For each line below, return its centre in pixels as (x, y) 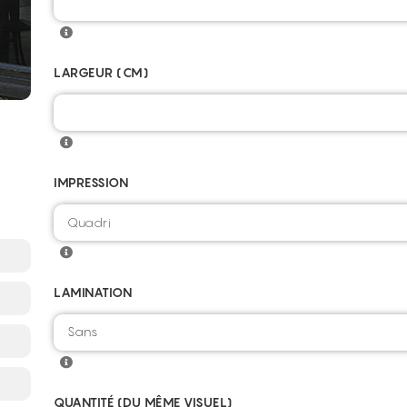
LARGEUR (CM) (101, 72)
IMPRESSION (91, 182)
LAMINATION (93, 292)
